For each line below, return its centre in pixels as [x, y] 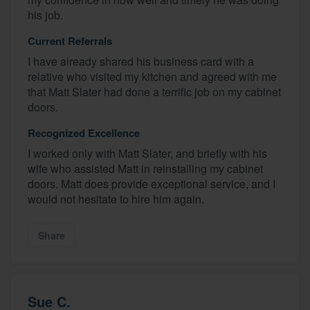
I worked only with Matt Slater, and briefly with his [147, 153]
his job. [45, 15]
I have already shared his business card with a [141, 61]
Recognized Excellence [84, 133]
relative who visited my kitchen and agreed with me [152, 76]
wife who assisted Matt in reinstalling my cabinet [145, 168]
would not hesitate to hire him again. [116, 199]
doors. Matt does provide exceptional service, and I [152, 183]
